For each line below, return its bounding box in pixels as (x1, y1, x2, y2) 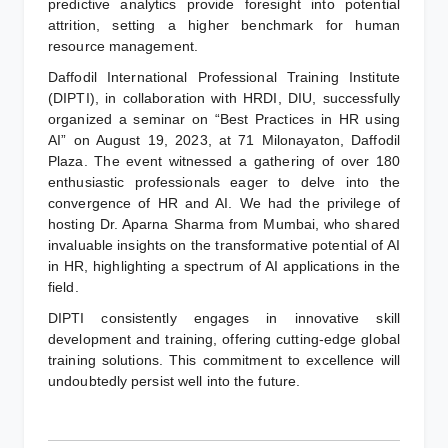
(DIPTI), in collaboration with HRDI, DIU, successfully (48, 90, 400, 107)
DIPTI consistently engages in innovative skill (48, 310, 400, 327)
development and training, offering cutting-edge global (48, 331, 400, 348)
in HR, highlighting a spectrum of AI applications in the (48, 258, 400, 275)
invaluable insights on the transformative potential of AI (48, 237, 400, 254)
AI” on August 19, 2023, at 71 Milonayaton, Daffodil (48, 132, 400, 149)
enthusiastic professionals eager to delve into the (48, 174, 400, 191)
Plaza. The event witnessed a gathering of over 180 (48, 153, 400, 170)
